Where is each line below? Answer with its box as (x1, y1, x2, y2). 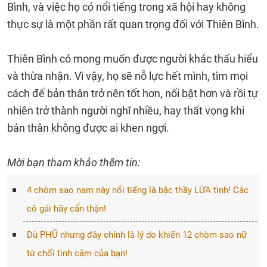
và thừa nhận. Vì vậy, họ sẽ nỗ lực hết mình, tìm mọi (7, 70, 248, 82)
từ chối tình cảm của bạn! (26, 248, 128, 259)
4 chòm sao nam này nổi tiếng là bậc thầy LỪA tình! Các (26, 185, 249, 195)
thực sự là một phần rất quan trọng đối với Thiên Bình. (7, 18, 259, 30)
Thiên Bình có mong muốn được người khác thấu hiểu (7, 52, 258, 65)
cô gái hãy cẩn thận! (26, 203, 106, 214)
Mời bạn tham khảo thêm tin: (7, 156, 140, 169)
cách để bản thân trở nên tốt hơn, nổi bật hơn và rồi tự (7, 87, 258, 100)
